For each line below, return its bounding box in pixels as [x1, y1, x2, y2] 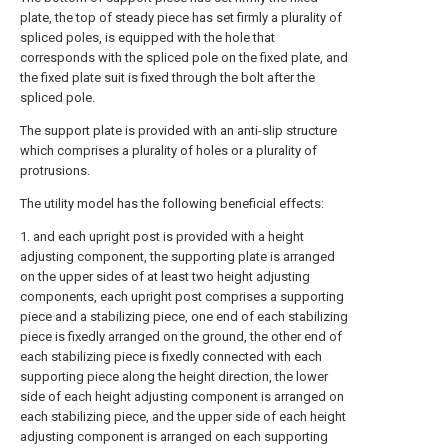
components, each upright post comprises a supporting [20, 289, 344, 304]
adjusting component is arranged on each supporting [20, 429, 328, 444]
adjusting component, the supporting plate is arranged [20, 249, 335, 264]
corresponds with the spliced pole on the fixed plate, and [20, 50, 348, 65]
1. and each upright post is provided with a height [20, 229, 304, 244]
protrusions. [20, 163, 90, 178]
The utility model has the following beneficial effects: [20, 196, 324, 211]
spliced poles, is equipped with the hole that [20, 30, 275, 45]
